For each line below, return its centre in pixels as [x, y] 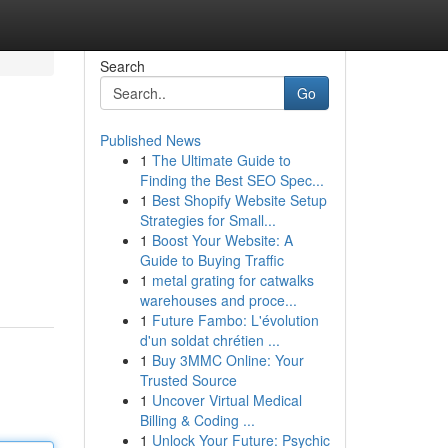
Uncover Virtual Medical [226, 400]
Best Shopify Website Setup [239, 200]
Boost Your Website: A [222, 240]
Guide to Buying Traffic [211, 260]
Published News [150, 140]
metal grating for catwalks [232, 280]
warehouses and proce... [218, 300]
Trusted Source [188, 380]
